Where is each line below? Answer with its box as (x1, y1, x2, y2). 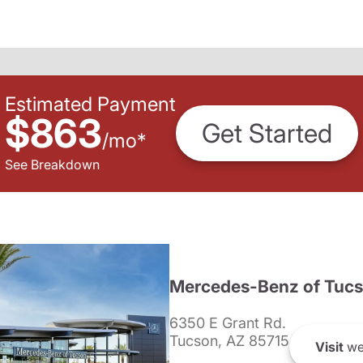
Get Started (202, 117, 332, 150)
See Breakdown (5, 156, 100, 173)
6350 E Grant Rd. (169, 314, 286, 331)
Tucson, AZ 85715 (169, 332, 289, 349)
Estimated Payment (5, 92, 176, 116)
